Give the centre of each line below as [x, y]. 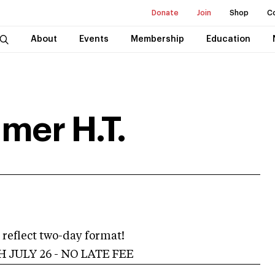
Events [94, 39]
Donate [165, 13]
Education [228, 39]
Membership [157, 39]
